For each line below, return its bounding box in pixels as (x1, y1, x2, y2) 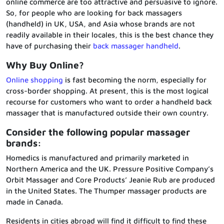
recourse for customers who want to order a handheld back (6, 97, 212, 106)
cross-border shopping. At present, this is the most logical (6, 86, 208, 95)
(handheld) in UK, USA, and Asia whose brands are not (6, 19, 195, 28)
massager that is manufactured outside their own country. (6, 108, 208, 117)
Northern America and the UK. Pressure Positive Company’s (6, 164, 213, 173)
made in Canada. (6, 197, 63, 206)
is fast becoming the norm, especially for (63, 75, 206, 84)
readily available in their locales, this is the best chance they (6, 30, 213, 39)
